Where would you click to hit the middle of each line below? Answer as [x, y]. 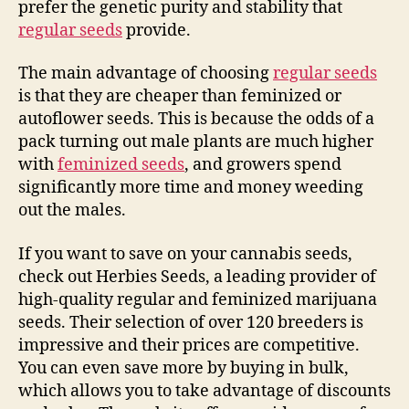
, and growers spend [263, 165]
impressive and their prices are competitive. [189, 345]
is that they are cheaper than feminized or [180, 96]
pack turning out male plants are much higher [196, 142]
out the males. [72, 210]
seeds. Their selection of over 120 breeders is [191, 322]
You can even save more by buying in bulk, [184, 368]
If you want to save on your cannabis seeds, [185, 254]
